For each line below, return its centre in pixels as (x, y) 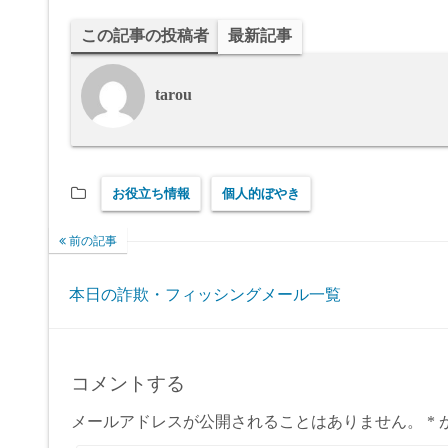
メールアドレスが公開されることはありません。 (247, 421)
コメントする (128, 383)
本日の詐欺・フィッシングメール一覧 (205, 294)
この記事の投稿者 (145, 35)
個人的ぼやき (261, 193)
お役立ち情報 (151, 193)
